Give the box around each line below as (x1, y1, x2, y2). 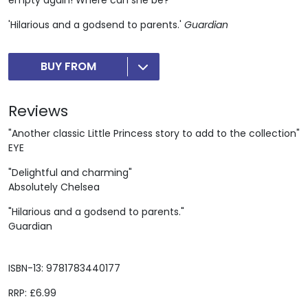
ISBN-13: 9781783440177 (8, 261, 120, 275)
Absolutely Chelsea (8, 179, 100, 194)
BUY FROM (41, 58, 96, 74)
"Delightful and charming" (8, 165, 132, 179)
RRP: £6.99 (8, 285, 56, 300)
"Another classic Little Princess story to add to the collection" (8, 126, 300, 140)
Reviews (8, 100, 68, 122)
